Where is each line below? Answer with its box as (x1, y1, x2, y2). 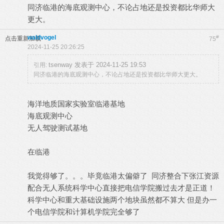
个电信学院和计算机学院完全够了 (27, 207, 140, 216)
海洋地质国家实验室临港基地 (27, 99, 125, 108)
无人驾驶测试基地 (27, 123, 87, 132)
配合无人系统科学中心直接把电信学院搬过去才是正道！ (27, 183, 215, 192)
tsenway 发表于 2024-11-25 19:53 (48, 61, 146, 68)
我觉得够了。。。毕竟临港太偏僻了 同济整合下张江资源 (27, 171, 219, 180)
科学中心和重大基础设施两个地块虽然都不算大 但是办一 (27, 195, 217, 204)
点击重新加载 (5, 35, 41, 42)
